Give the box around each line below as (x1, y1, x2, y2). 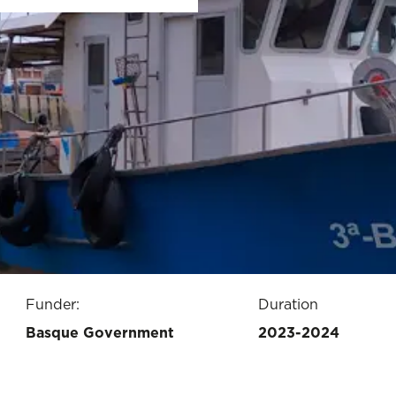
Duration (257, 295, 318, 313)
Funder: (26, 295, 80, 313)
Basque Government (26, 324, 175, 342)
